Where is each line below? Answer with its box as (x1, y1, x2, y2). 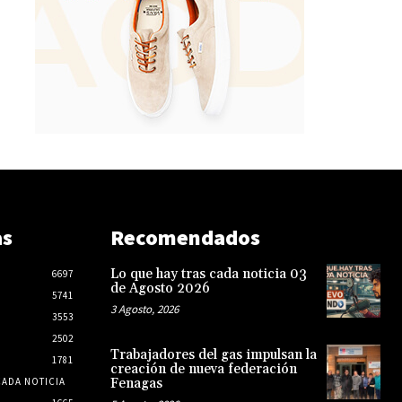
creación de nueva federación (109, 361, 297, 379)
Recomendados (109, 223, 260, 252)
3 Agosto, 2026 (109, 301, 179, 318)
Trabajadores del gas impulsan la (109, 346, 317, 364)
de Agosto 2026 (109, 280, 210, 298)
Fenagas (109, 375, 162, 393)
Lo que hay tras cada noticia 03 (109, 266, 307, 284)
